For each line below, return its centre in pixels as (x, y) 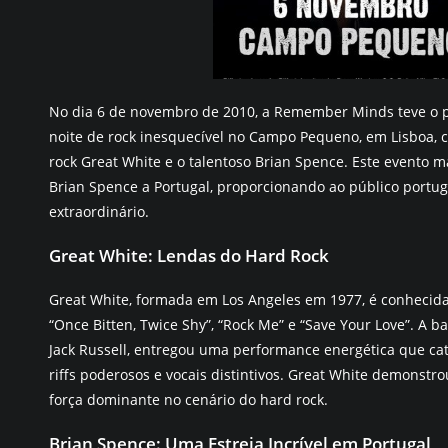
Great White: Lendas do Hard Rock (189, 255)
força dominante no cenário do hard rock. (188, 399)
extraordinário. (99, 211)
